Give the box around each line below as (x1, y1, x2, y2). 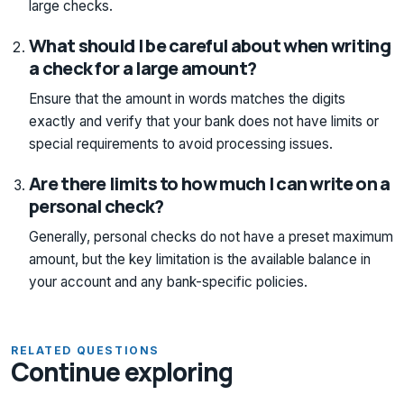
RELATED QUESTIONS (11, 343, 160, 357)
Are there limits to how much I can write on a (29, 170, 390, 196)
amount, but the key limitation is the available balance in (29, 250, 371, 268)
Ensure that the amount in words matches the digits (29, 89, 345, 107)
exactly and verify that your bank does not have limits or (29, 112, 379, 130)
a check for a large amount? (29, 55, 257, 80)
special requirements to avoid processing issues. (29, 134, 333, 152)
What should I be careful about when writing (29, 32, 390, 58)
